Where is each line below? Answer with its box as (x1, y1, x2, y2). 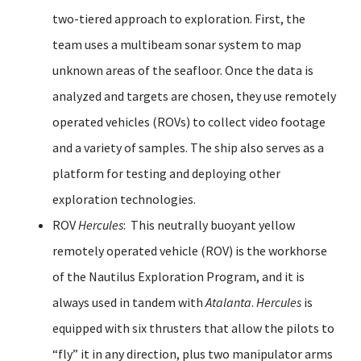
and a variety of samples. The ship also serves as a (52, 139, 324, 156)
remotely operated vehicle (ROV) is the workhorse (52, 242, 327, 259)
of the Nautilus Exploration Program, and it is (52, 268, 305, 284)
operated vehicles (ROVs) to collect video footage (52, 113, 326, 130)
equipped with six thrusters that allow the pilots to (52, 319, 334, 336)
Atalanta (205, 293, 251, 310)
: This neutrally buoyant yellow (123, 216, 295, 233)
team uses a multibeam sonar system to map (52, 35, 301, 52)
